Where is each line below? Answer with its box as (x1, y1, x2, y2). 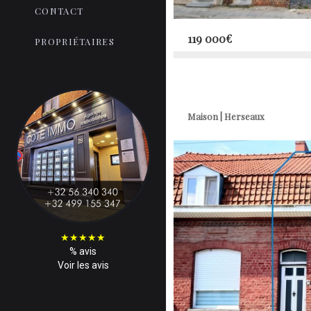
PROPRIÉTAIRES (35, 35, 115, 47)
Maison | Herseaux (187, 110, 264, 122)
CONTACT (35, 5, 84, 17)
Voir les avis (57, 260, 109, 271)
